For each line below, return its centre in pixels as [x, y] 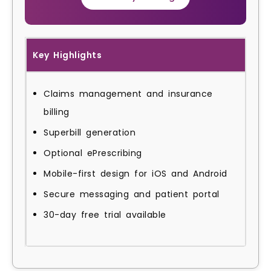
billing [57, 112]
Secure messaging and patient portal [132, 194]
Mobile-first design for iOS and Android [135, 173]
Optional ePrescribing [93, 153]
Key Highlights [67, 55]
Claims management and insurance [128, 93]
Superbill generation [90, 132]
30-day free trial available [105, 214]
